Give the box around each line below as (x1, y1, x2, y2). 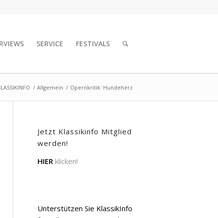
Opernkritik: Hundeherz (70, 84, 133, 91)
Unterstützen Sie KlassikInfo (37, 203, 132, 213)
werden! (37, 138, 68, 148)
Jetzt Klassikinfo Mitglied (37, 127, 132, 136)
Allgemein (37, 84, 63, 91)
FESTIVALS (76, 39, 110, 48)
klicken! (53, 156, 78, 166)
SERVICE (36, 39, 64, 48)
